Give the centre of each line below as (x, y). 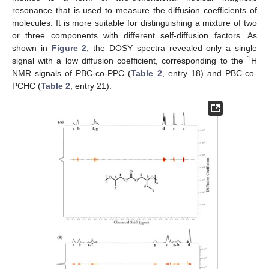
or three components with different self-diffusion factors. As (134, 35)
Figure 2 (69, 48)
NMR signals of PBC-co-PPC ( (72, 73)
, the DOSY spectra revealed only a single (172, 48)
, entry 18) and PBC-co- (210, 73)
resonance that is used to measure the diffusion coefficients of (134, 10)
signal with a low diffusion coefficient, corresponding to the (129, 60)
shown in (32, 48)
